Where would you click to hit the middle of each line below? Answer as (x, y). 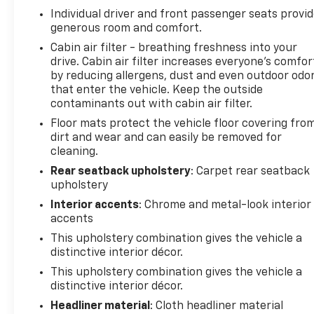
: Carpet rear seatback (251, 171)
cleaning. (75, 152)
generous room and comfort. (127, 28)
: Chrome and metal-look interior (225, 205)
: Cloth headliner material (217, 306)
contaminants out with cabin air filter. (152, 104)
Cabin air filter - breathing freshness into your (174, 48)
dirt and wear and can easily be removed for (166, 138)
